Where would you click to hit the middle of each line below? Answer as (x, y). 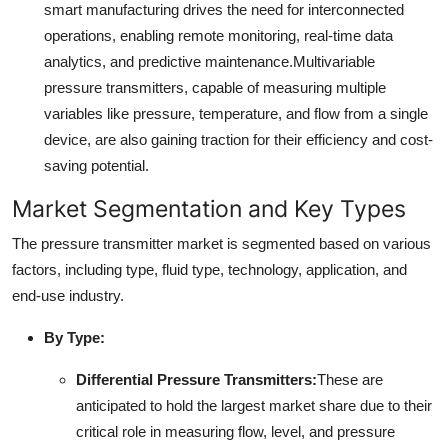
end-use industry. (68, 295)
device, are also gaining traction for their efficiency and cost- (238, 139)
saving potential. (96, 165)
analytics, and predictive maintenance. (168, 61)
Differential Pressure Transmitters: (196, 379)
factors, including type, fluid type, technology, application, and (209, 269)
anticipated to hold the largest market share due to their (254, 405)
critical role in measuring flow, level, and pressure (235, 431)
